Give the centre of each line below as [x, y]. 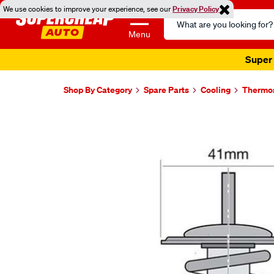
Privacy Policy [196, 9]
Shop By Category [98, 90]
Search [179, 16]
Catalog [180, 31]
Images [91, 122]
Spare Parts [166, 90]
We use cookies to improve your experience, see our [88, 9]
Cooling [216, 90]
